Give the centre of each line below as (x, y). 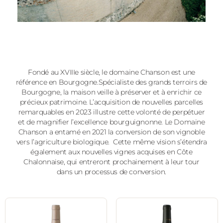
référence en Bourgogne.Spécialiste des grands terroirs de (111, 82)
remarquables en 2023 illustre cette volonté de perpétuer (111, 112)
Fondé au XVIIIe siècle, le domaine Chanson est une (111, 72)
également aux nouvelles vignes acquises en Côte (111, 152)
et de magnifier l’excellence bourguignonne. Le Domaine (111, 122)
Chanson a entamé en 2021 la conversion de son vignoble (111, 132)
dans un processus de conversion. (111, 172)
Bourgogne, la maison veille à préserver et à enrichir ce (111, 92)
